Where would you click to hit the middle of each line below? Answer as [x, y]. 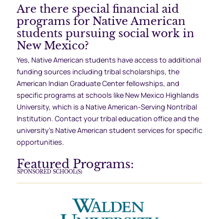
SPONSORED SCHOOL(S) [49, 172]
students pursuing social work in [105, 33]
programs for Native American [101, 21]
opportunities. [40, 142]
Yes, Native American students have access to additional [109, 60]
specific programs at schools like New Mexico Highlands [108, 95]
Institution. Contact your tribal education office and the [108, 118]
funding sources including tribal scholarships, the [98, 71]
